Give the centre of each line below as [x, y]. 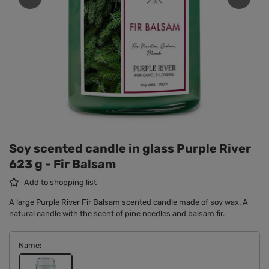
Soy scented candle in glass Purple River [130, 149]
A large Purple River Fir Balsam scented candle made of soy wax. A [128, 202]
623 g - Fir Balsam [62, 164]
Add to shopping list [60, 183]
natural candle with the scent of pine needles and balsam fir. [117, 214]
